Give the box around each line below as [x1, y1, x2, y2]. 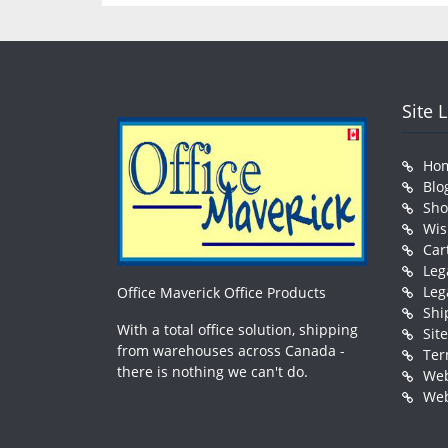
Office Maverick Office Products [117, 283, 326, 303]
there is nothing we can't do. [117, 362, 308, 382]
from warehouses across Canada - [117, 341, 345, 361]
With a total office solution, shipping [117, 320, 358, 340]
